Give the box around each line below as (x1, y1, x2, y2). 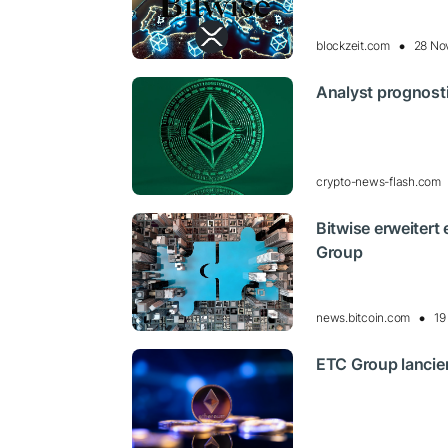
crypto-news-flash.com (316, 174, 441, 190)
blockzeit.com (316, 37, 390, 53)
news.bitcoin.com (316, 310, 411, 326)
